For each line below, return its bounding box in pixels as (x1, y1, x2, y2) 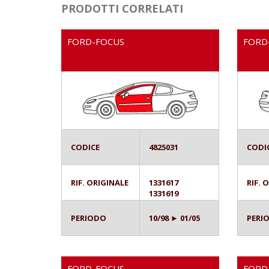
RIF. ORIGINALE (71, 177, 128, 188)
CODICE (71, 141, 100, 153)
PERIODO (71, 212, 106, 223)
